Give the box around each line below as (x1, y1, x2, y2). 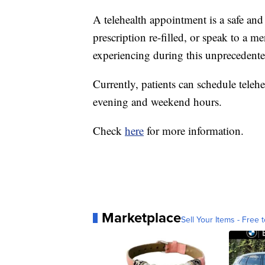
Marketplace (102, 207, 181, 229)
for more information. (144, 123, 244, 138)
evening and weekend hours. (93, 94, 222, 109)
